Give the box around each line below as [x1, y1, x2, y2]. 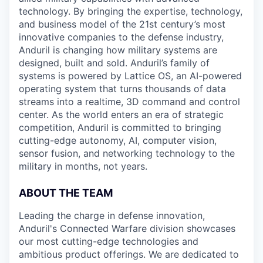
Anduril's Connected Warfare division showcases [19, 222, 235, 234]
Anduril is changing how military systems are [19, 44, 217, 56]
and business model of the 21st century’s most [19, 18, 225, 30]
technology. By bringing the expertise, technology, [19, 5, 242, 17]
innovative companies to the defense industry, [19, 31, 224, 43]
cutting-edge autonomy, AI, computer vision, [19, 134, 217, 146]
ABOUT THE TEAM [19, 187, 113, 199]
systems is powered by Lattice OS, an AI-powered [19, 70, 242, 82]
